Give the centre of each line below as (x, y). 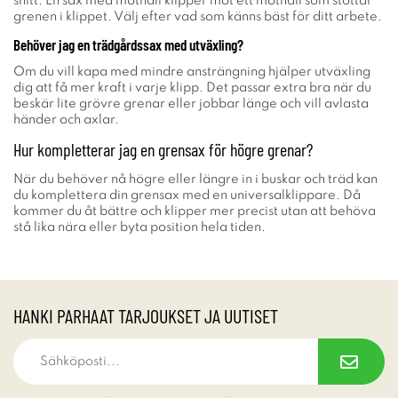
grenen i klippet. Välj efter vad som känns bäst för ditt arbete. (198, 17)
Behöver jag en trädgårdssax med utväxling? (128, 44)
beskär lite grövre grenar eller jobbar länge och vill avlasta (191, 104)
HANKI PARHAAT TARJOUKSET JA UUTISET (146, 315)
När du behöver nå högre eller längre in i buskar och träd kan (195, 179)
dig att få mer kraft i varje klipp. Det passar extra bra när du (192, 88)
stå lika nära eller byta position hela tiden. (139, 227)
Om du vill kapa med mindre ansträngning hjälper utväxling (192, 72)
